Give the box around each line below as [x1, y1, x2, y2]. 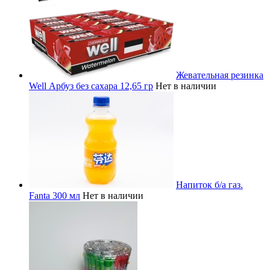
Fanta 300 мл [29, 190, 80, 201]
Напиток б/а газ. [176, 179, 243, 190]
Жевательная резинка [176, 69, 263, 80]
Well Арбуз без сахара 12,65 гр [29, 80, 153, 91]
